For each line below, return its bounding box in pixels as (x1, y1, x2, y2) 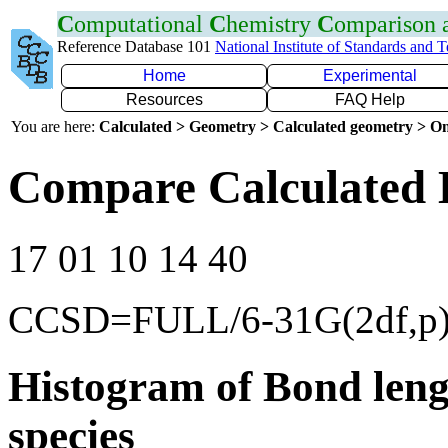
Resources (125, 91, 203, 108)
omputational (74, 11, 209, 37)
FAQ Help (335, 91, 405, 108)
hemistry (226, 11, 317, 37)
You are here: (11, 118, 99, 135)
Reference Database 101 (57, 38, 215, 55)
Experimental (323, 67, 417, 84)
